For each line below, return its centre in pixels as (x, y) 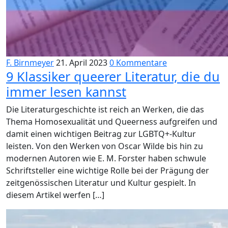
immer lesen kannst (66, 92)
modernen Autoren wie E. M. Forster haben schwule (106, 158)
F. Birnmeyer (30, 63)
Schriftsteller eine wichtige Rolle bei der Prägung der (108, 170)
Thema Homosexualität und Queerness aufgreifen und (112, 122)
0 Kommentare (138, 63)
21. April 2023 (82, 63)
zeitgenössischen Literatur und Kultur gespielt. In (101, 183)
